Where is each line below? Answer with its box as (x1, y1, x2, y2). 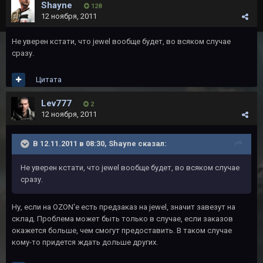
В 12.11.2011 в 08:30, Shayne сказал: (33, 139, 167, 148)
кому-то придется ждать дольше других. (12, 238, 158, 247)
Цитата (36, 75, 62, 84)
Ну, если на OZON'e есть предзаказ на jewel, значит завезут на (12, 203, 235, 211)
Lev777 (41, 98, 72, 109)
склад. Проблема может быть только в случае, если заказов (12, 214, 233, 223)
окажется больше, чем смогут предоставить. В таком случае (12, 226, 232, 235)
